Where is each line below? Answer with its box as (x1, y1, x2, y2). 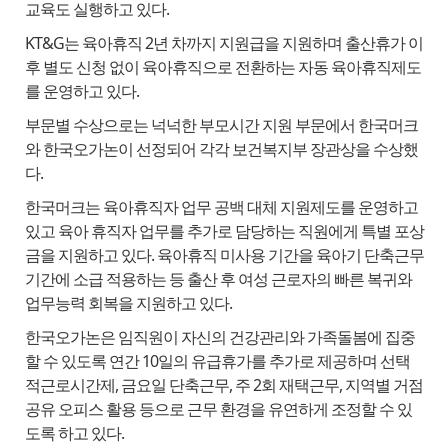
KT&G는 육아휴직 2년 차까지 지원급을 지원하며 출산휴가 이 (24, 32, 423, 55)
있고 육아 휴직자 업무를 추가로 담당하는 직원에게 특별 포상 (24, 220, 424, 243)
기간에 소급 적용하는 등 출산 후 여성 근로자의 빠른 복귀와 (24, 268, 412, 291)
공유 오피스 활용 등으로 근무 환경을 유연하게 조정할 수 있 (24, 398, 412, 421)
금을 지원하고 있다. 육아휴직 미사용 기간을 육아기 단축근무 (24, 244, 424, 267)
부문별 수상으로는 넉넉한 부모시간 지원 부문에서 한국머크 (24, 114, 418, 137)
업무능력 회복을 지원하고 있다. (24, 292, 232, 315)
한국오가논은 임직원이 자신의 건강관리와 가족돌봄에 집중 (24, 326, 415, 349)
